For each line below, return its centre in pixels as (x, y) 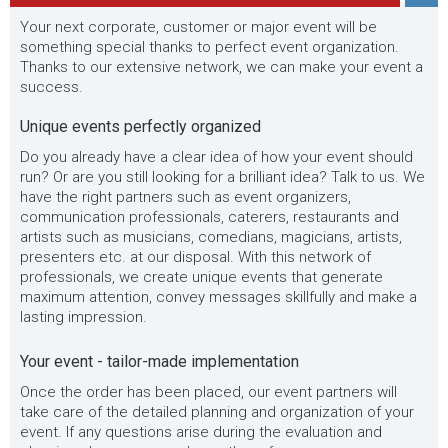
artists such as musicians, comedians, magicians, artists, (211, 237)
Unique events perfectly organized (140, 126)
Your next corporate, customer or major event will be (198, 27)
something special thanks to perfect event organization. (209, 47)
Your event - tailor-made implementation (159, 361)
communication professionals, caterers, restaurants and (209, 217)
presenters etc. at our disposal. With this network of (195, 257)
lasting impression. (83, 317)
